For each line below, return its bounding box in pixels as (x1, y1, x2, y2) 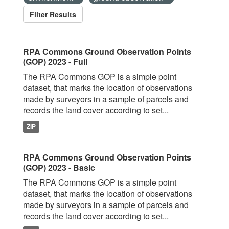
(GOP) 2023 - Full (23, 56, 87, 67)
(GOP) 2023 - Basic (23, 162, 95, 173)
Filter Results (30, 9, 76, 19)
